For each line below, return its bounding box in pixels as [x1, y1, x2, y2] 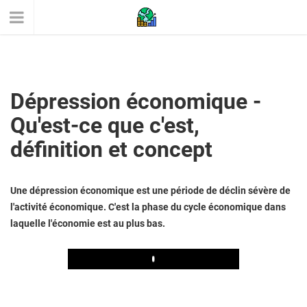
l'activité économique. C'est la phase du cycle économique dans [10, 201, 286, 212]
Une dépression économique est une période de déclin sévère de [10, 185, 291, 196]
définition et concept [10, 136, 212, 162]
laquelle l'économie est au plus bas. [10, 218, 165, 229]
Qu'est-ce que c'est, [10, 112, 199, 138]
